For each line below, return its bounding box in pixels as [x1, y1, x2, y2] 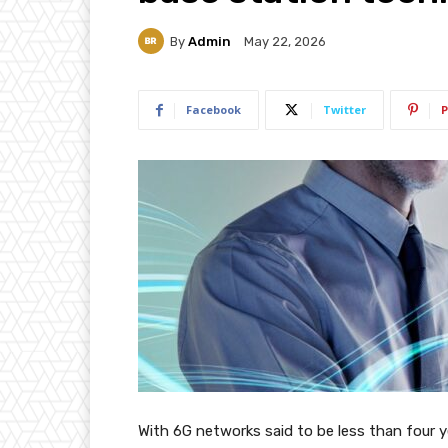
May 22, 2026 [244, 34, 326, 50]
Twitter [323, 102, 366, 118]
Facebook [186, 102, 241, 118]
